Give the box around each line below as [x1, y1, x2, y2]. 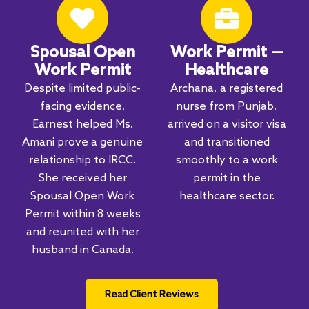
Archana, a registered [170, 81, 283, 95]
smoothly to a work [175, 153, 278, 167]
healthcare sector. [179, 189, 275, 203]
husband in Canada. [31, 243, 134, 257]
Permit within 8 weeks [24, 207, 141, 221]
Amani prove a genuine [22, 135, 143, 149]
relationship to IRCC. [29, 153, 136, 167]
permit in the [192, 171, 261, 185]
